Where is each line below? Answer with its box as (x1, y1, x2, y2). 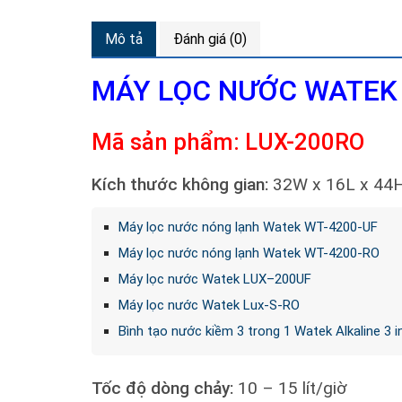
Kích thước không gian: (92, 174, 268, 196)
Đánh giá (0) (173, 30, 247, 48)
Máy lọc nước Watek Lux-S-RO (118, 296, 300, 313)
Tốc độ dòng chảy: (92, 377, 233, 398)
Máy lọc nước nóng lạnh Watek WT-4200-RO (118, 244, 380, 261)
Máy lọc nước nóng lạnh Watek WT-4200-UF (118, 218, 378, 235)
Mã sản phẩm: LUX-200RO (92, 128, 364, 156)
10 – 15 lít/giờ (233, 377, 346, 398)
